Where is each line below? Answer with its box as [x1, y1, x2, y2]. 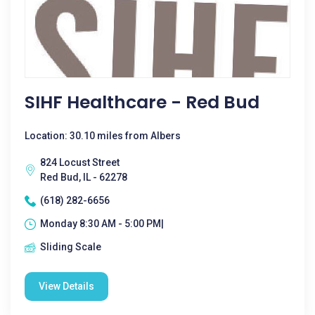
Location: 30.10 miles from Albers [25, 130, 181, 141]
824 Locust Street [40, 157, 120, 168]
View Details [39, 281, 94, 292]
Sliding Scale [40, 241, 101, 252]
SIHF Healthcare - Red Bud [25, 90, 259, 115]
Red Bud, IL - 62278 [40, 172, 127, 183]
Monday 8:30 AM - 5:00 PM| [40, 218, 164, 229]
